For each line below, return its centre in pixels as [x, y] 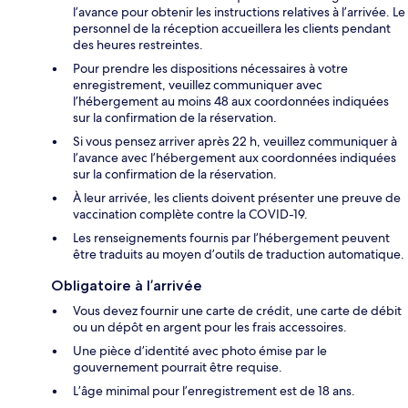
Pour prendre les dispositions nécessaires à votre [210, 69]
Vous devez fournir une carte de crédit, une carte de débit [237, 311]
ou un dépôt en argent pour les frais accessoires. [210, 327]
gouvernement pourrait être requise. [178, 367]
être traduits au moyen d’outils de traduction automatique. [239, 255]
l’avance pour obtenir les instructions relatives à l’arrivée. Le [239, 12]
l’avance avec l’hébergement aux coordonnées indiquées [235, 158]
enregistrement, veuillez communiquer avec [198, 85]
